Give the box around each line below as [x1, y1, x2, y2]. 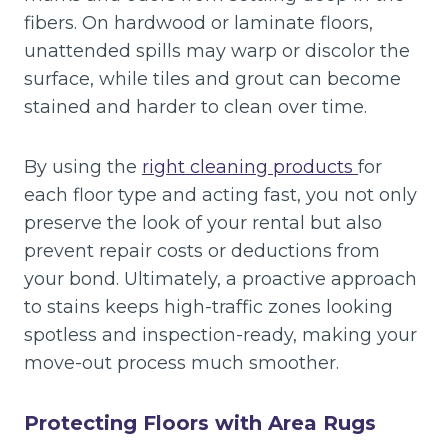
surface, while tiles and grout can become [24, 68, 401, 90]
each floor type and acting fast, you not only [24, 184, 417, 206]
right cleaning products [142, 156, 358, 178]
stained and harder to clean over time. [24, 96, 367, 118]
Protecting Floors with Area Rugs [24, 411, 376, 435]
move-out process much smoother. [24, 352, 339, 374]
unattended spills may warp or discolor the [24, 40, 410, 62]
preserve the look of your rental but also [24, 212, 382, 234]
